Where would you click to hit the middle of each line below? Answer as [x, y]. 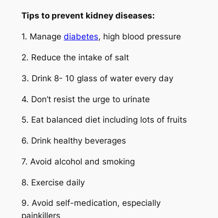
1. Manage [42, 37]
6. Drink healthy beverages [73, 141]
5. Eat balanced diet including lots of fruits [105, 120]
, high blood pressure [139, 37]
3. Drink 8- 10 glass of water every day [97, 78]
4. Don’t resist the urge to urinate [85, 99]
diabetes [81, 37]
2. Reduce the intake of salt [75, 57]
